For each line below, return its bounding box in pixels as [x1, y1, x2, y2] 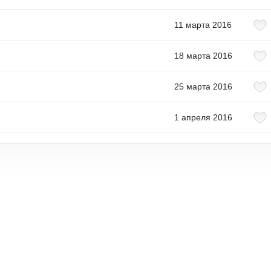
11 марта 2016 [174, 20, 232, 30]
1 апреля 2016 [174, 113, 232, 122]
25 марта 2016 [174, 82, 232, 91]
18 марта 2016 [174, 51, 232, 60]
